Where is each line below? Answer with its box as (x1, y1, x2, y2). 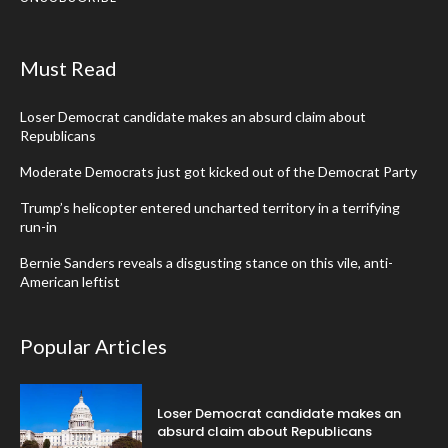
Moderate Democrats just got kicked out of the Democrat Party (20, 163, 417, 181)
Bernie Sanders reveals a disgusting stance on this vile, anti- (20, 254, 393, 272)
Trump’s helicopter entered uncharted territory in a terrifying (20, 199, 400, 217)
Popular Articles (20, 334, 167, 359)
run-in (20, 218, 57, 236)
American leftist (20, 273, 120, 291)
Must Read (20, 56, 117, 81)
